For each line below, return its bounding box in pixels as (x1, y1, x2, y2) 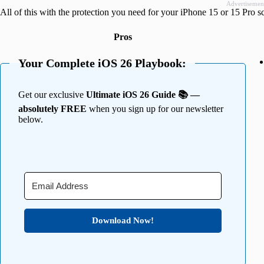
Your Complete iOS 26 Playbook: (18, 57, 186, 70)
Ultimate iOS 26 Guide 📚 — (86, 90, 200, 100)
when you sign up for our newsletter (87, 104, 223, 114)
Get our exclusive (18, 90, 86, 100)
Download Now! (92, 216, 154, 226)
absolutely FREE (18, 104, 87, 114)
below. (18, 114, 43, 125)
